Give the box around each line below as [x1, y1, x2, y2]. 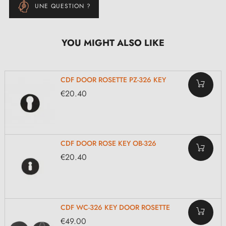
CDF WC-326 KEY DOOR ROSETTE [61, 202, 170, 212]
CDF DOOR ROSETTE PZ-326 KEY [61, 74, 166, 85]
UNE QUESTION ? [35, 2, 91, 11]
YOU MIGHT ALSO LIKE [62, 36, 164, 49]
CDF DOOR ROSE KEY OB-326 [61, 138, 156, 149]
